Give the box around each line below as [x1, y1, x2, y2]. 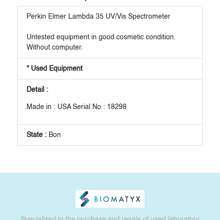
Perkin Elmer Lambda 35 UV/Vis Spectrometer [26, 13, 170, 20]
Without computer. [26, 44, 83, 51]
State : [26, 131, 49, 138]
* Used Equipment [26, 65, 82, 72]
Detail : [26, 86, 48, 93]
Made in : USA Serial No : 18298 [26, 103, 127, 110]
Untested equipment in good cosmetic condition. [26, 33, 176, 41]
